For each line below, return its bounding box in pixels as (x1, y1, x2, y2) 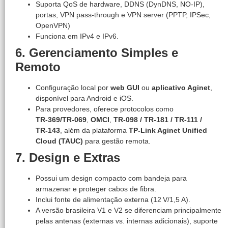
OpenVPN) (36, 21, 70, 30)
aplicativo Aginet (152, 83, 210, 92)
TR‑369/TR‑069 (36, 115, 87, 124)
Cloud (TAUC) (36, 136, 83, 145)
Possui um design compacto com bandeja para (36, 174, 187, 182)
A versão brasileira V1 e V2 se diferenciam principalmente (36, 206, 221, 214)
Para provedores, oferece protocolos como (36, 104, 174, 113)
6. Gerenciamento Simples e (15, 45, 178, 60)
